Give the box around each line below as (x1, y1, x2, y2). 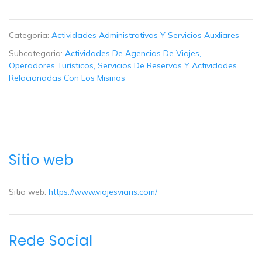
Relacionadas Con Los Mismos (9, 73, 125, 84)
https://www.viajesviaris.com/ (49, 187, 157, 198)
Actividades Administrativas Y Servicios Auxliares (51, 30, 239, 41)
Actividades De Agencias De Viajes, (65, 48, 201, 59)
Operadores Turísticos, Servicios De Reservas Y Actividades (9, 60, 237, 71)
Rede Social (9, 230, 92, 251)
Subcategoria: (9, 48, 65, 59)
